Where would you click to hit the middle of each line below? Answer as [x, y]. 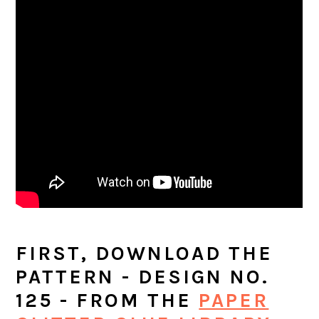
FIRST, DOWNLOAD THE [145, 253]
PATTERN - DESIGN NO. [143, 277]
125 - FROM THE [108, 300]
